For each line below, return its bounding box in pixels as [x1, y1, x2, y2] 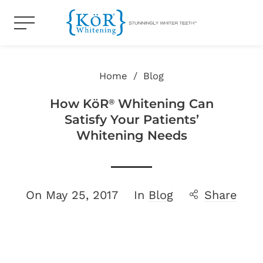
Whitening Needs [76, 128, 187, 143]
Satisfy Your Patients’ [64, 112, 199, 127]
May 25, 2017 [46, 188, 118, 202]
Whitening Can [114, 96, 214, 111]
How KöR [49, 96, 109, 111]
